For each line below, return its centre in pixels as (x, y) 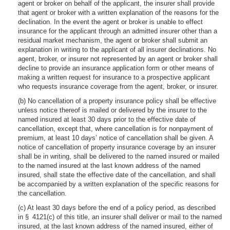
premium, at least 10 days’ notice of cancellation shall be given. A (116, 138)
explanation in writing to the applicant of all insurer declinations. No (117, 50)
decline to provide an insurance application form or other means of (116, 68)
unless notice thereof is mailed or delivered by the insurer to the (112, 110)
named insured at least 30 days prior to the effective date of (107, 119)
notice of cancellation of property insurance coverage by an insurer (117, 147)
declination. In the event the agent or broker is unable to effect (110, 22)
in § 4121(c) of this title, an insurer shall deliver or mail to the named (120, 217)
